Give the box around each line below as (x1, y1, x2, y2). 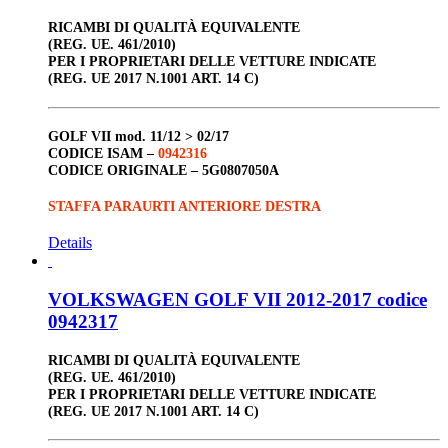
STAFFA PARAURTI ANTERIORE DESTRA (48, 197, 321, 214)
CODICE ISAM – (48, 144, 158, 161)
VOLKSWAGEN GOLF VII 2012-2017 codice (48, 288, 427, 310)
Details (48, 234, 92, 252)
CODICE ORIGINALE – (48, 161, 202, 178)
